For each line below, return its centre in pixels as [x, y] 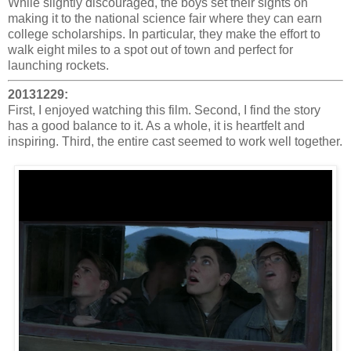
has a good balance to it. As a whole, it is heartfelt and [156, 126]
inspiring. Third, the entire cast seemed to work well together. [175, 142]
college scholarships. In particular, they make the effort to [164, 34]
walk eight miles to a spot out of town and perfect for [150, 49]
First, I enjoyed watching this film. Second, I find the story [164, 110]
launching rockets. [58, 65]
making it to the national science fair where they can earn [165, 18]
